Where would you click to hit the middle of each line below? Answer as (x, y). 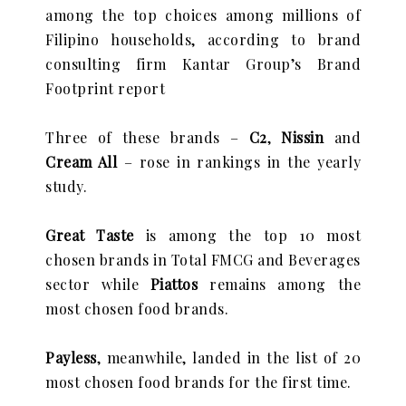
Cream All (82, 162)
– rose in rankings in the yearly (239, 162)
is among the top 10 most (247, 236)
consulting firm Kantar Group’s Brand (203, 64)
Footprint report (105, 89)
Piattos (174, 285)
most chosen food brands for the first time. (198, 382)
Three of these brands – (147, 138)
